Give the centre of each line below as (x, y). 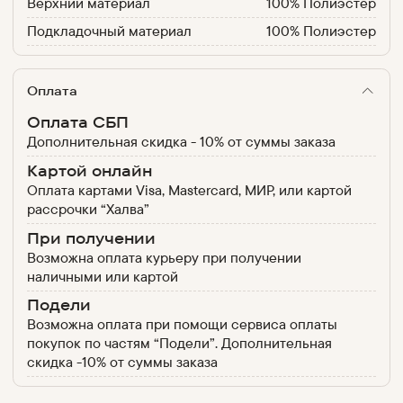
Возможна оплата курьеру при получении (164, 257)
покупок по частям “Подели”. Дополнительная (179, 343)
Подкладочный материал (109, 31)
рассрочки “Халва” (88, 208)
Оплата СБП (77, 122)
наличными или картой (102, 276)
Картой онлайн (89, 170)
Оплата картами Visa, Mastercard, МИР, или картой (189, 189)
